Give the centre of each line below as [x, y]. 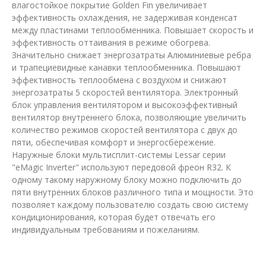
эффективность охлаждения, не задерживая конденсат [125, 18]
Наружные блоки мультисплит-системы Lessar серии [119, 155]
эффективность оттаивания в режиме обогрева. [111, 43]
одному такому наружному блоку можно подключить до [127, 180]
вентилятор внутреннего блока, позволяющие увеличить [129, 118]
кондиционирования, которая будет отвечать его [114, 217]
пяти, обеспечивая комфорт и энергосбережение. [114, 142]
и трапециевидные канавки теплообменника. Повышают [126, 68]
